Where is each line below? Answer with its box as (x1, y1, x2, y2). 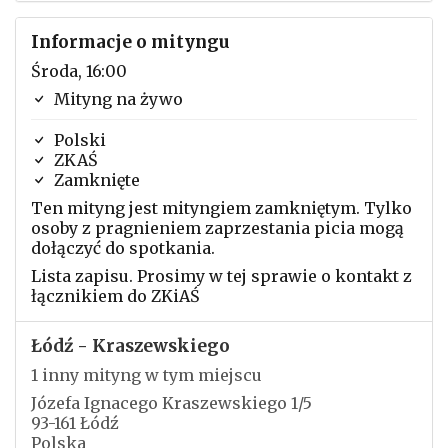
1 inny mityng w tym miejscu (31, 365, 262, 385)
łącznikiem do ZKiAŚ (31, 286, 200, 306)
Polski (50, 130, 106, 150)
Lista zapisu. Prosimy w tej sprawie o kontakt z (31, 266, 412, 286)
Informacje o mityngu (31, 31, 230, 53)
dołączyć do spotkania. (31, 238, 215, 258)
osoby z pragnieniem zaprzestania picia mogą (31, 218, 404, 238)
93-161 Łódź (31, 413, 119, 433)
